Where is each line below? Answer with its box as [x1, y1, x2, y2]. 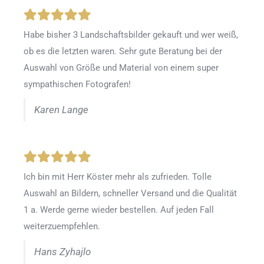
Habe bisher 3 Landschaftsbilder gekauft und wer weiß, [24, 29, 238, 41]
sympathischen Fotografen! [24, 79, 131, 90]
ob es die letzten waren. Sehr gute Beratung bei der [24, 46, 222, 57]
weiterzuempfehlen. [24, 221, 100, 232]
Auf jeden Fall [160, 204, 214, 216]
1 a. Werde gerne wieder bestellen [24, 204, 156, 216]
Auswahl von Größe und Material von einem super [24, 62, 219, 74]
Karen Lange [34, 104, 88, 116]
